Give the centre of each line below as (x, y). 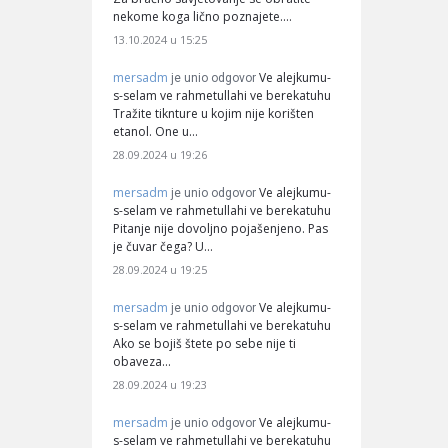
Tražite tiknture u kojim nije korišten (213, 113)
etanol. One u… (155, 131)
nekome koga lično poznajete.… (202, 16)
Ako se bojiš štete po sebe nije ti (204, 343)
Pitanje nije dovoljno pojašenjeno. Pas (220, 228)
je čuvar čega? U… (163, 246)
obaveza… (142, 361)
